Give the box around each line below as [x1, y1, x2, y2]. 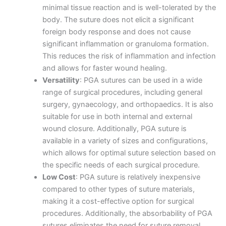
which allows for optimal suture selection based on [42, 148, 216, 157]
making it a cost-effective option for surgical [42, 196, 194, 206]
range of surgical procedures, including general [42, 87, 202, 97]
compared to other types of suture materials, [42, 184, 195, 194]
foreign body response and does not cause [42, 27, 191, 36]
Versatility [42, 75, 80, 85]
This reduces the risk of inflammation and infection [42, 51, 216, 61]
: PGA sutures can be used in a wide [79, 75, 202, 85]
